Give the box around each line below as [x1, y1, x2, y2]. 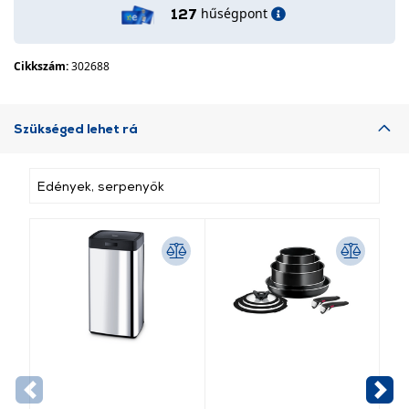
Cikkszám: [14, 58, 71, 74]
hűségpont [201, 5, 267, 22]
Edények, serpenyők [37, 178, 164, 194]
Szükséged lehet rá [14, 121, 138, 136]
